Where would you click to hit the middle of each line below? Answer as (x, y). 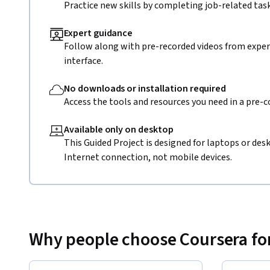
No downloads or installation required (145, 88)
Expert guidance (99, 33)
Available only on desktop (119, 129)
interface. (83, 61)
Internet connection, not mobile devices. (148, 157)
